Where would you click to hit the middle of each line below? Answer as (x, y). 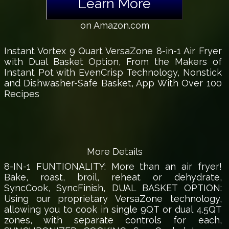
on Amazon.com (114, 26)
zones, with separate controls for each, (113, 220)
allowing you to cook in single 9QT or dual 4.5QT (113, 210)
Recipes (22, 94)
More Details (114, 152)
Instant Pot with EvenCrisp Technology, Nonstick (113, 73)
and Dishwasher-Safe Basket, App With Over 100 (113, 83)
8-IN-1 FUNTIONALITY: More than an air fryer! (113, 167)
